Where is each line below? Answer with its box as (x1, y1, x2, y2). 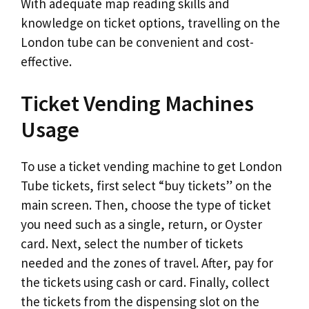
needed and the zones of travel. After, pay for (21, 255, 273, 272)
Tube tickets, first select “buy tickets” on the (21, 177, 272, 195)
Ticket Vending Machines (21, 90, 254, 118)
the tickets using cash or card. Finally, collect (21, 274, 270, 291)
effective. (21, 52, 72, 70)
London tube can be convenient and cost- (21, 33, 254, 50)
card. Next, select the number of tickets (21, 235, 243, 252)
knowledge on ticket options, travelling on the (21, 14, 280, 31)
